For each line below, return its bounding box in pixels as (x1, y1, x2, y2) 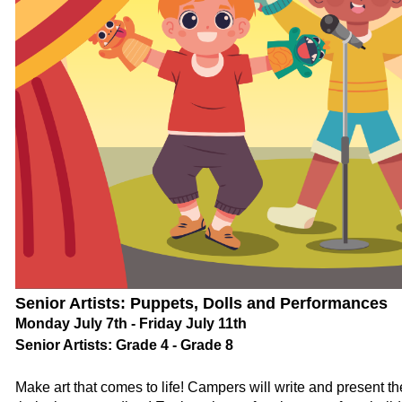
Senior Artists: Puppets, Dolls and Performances (15, 294, 388, 312)
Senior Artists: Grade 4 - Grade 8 (15, 337, 233, 353)
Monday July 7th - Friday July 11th (15, 316, 247, 331)
